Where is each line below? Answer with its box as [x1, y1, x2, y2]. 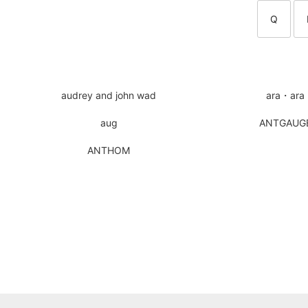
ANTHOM [87, 144, 131, 157]
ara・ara [266, 89, 305, 102]
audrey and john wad [61, 89, 157, 102]
